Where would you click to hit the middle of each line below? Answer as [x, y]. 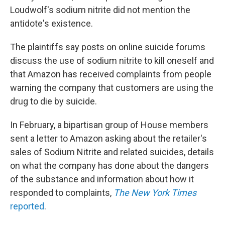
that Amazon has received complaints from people [111, 74]
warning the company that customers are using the [112, 88]
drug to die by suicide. [53, 101]
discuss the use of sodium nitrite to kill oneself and [112, 61]
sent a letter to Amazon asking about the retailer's [108, 138]
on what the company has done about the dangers [109, 165]
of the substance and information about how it [102, 179]
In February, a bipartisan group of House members [109, 125]
